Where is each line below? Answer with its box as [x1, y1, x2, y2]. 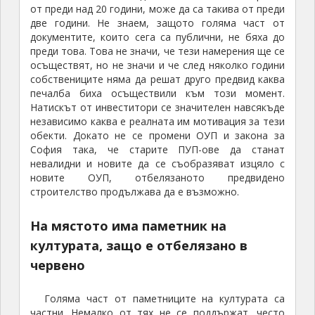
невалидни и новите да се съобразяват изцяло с [30, 157, 285, 171]
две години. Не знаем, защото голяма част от [30, 16, 285, 30]
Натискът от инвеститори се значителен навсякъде [30, 101, 285, 115]
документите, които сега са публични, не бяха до [30, 30, 285, 44]
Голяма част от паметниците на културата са [44, 292, 285, 306]
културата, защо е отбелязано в [30, 237, 247, 255]
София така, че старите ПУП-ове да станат [30, 143, 285, 157]
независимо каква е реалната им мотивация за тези [30, 115, 285, 129]
